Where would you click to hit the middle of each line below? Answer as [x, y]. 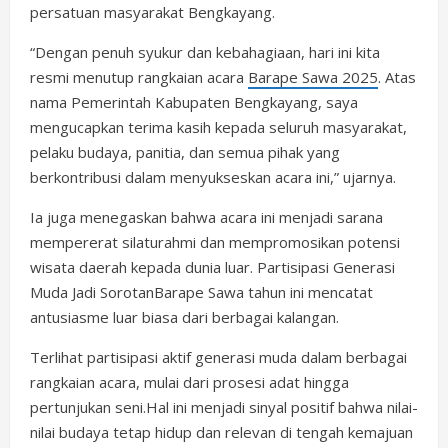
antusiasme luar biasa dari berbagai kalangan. [184, 316]
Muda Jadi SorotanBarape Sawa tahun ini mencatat [201, 291]
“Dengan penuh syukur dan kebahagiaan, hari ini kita [205, 51]
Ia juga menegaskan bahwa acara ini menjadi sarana [206, 216]
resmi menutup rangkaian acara [139, 76]
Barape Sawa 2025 [313, 76]
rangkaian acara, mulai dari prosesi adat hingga [189, 381]
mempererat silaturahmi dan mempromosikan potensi [215, 241]
